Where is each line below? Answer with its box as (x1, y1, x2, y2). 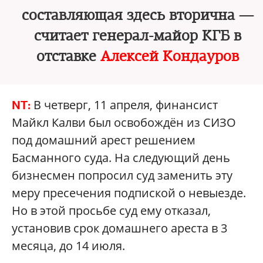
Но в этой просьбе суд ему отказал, (12, 203, 211, 218)
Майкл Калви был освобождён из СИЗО (12, 114, 236, 130)
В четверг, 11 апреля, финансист (31, 97, 218, 113)
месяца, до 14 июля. (12, 238, 125, 254)
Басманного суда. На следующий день (12, 150, 230, 166)
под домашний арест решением (12, 132, 195, 148)
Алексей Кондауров (100, 48, 239, 65)
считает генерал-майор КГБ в (33, 27, 241, 45)
